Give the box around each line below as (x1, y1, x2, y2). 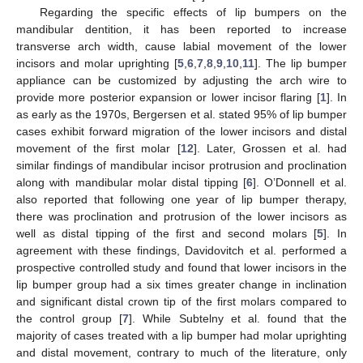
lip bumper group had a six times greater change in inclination (16, 277, 347, 291)
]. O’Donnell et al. (253, 175, 347, 189)
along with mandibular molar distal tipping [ (16, 175, 246, 189)
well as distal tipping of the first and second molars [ (16, 226, 318, 240)
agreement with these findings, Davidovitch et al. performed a (16, 243, 347, 257)
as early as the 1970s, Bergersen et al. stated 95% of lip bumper (16, 107, 347, 121)
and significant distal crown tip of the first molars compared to (16, 294, 347, 308)
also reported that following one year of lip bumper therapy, (16, 192, 347, 206)
